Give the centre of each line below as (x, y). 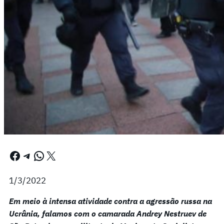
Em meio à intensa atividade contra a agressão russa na (110, 201)
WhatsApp (36, 155)
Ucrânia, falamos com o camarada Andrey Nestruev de (108, 213)
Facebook (12, 155)
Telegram (26, 155)
